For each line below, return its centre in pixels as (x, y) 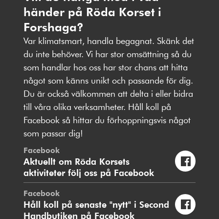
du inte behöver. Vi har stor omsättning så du (108, 54)
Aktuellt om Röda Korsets (77, 161)
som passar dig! (53, 133)
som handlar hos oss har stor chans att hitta (106, 67)
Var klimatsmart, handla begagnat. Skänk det (109, 41)
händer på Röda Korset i (92, 12)
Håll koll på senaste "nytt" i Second (96, 204)
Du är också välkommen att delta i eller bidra (108, 94)
